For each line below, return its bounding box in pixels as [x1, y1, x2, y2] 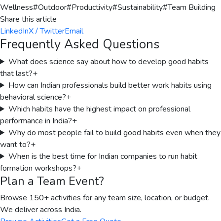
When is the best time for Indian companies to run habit [8, 151, 197, 162]
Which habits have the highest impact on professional [8, 104, 190, 114]
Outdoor [38, 2, 67, 13]
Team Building [168, 2, 216, 13]
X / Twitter [29, 26, 65, 37]
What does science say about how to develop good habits [8, 56, 209, 67]
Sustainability [117, 2, 163, 13]
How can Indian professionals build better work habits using [8, 80, 212, 91]
